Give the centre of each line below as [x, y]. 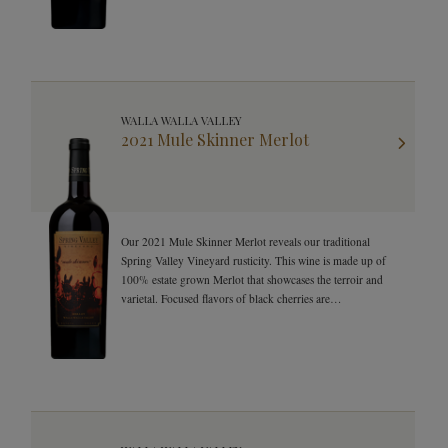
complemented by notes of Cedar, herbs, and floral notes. [253, 317]
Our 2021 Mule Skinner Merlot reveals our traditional [245, 241]
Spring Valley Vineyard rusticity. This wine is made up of [253, 260]
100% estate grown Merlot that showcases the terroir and [252, 279]
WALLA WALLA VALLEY [181, 120]
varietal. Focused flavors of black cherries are [225, 298]
